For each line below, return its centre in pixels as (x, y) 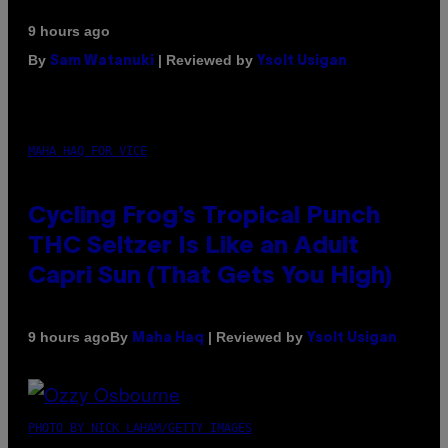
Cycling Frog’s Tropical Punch (204, 216)
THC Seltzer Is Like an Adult (193, 246)
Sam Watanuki (102, 61)
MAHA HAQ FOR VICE (87, 150)
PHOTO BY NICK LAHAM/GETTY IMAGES (140, 427)
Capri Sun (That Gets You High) (210, 276)
